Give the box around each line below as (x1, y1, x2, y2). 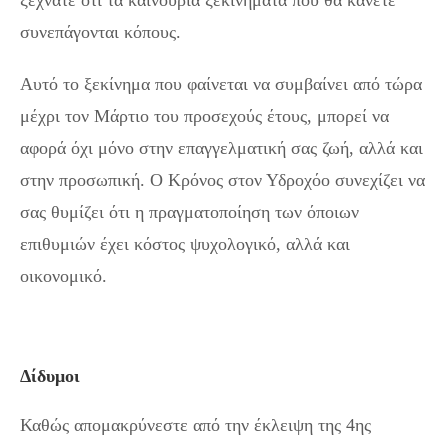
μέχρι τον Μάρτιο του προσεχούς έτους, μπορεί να (20, 106, 389, 127)
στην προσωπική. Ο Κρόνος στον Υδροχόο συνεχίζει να (20, 170, 425, 191)
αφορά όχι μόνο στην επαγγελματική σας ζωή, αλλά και (20, 138, 423, 159)
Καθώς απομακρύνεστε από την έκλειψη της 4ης (20, 415, 371, 436)
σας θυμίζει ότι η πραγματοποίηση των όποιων (20, 202, 359, 223)
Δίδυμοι (20, 366, 80, 387)
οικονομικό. (20, 266, 107, 287)
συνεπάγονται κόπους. (20, 22, 181, 43)
